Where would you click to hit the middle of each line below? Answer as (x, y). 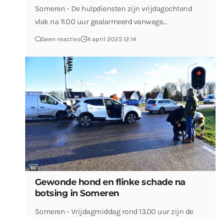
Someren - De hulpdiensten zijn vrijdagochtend (113, 9)
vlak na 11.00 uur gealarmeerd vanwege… (101, 22)
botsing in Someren (77, 193)
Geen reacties (61, 39)
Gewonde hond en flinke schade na (110, 182)
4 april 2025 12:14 (111, 39)
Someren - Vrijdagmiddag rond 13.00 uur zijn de (114, 211)
